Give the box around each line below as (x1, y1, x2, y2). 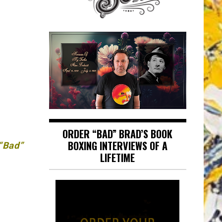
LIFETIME (100, 150, 135, 166)
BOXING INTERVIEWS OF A (67, 138, 167, 154)
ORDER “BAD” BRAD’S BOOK (62, 126, 173, 142)
